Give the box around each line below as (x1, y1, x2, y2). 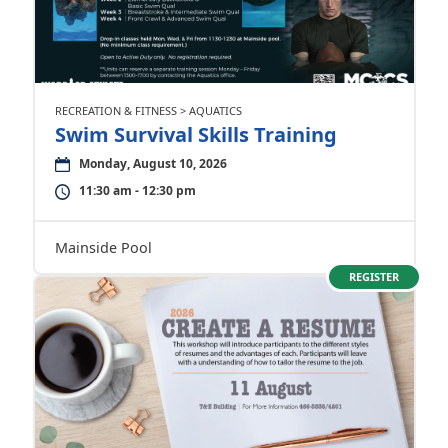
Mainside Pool (54, 238, 152, 257)
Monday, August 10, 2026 (78, 155, 227, 172)
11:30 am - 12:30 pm (78, 182, 196, 199)
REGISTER (348, 269, 399, 284)
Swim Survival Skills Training (54, 121, 337, 148)
